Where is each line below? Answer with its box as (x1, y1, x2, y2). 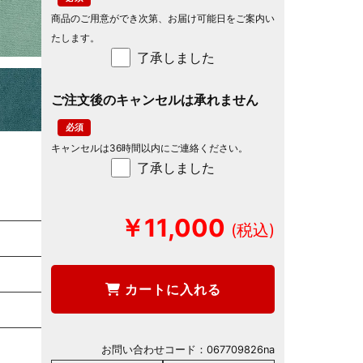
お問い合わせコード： (101, 344, 207, 357)
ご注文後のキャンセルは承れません (51, 92, 258, 109)
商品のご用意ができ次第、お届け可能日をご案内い (51, 12, 275, 25)
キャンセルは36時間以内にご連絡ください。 (51, 142, 248, 155)
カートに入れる (120, 281, 221, 298)
